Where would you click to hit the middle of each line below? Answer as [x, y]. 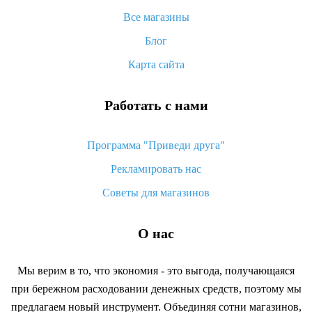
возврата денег [156, 39]
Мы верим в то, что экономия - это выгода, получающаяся [156, 271]
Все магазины [156, 17]
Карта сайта [156, 64]
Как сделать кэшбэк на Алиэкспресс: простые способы [156, 25]
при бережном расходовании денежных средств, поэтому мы [156, 289]
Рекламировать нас [156, 169]
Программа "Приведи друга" [156, 145]
